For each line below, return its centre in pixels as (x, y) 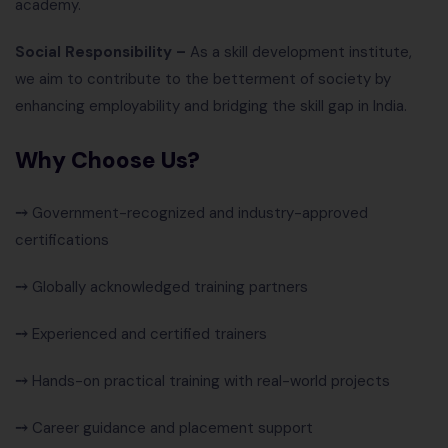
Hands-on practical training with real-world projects (211, 381)
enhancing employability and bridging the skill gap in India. (211, 106)
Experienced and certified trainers (149, 334)
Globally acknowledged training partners (170, 287)
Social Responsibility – (102, 52)
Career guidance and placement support (172, 428)
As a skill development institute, (301, 52)
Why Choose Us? (107, 160)
